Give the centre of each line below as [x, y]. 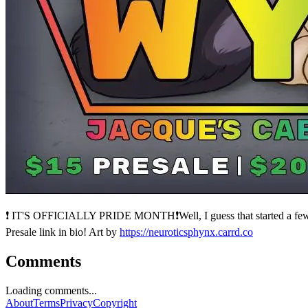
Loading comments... [51, 290]
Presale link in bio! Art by [63, 232]
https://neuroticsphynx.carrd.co [186, 232]
